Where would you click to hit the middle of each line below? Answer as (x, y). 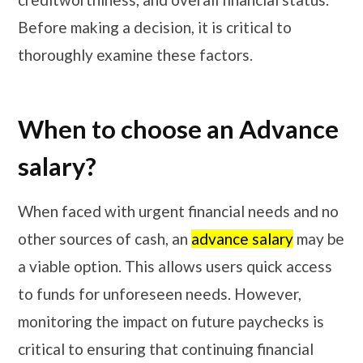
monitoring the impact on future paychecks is (171, 321)
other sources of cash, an (105, 238)
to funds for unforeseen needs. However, (160, 293)
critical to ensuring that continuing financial (166, 348)
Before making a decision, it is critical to (155, 28)
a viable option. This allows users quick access (175, 266)
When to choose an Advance (178, 128)
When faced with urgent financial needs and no (178, 211)
